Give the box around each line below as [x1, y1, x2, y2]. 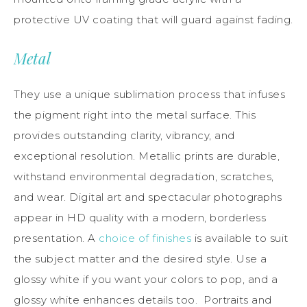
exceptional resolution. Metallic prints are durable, [14, 149, 280, 163]
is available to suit [191, 232, 288, 245]
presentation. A [14, 232, 99, 245]
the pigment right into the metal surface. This [14, 108, 256, 122]
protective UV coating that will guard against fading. [14, 13, 293, 27]
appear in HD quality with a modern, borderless [14, 211, 266, 225]
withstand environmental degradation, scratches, [14, 170, 274, 184]
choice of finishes [99, 232, 191, 245]
